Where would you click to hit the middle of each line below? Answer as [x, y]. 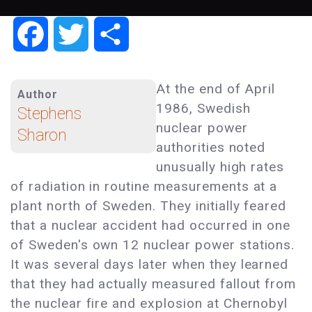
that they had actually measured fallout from [154, 284]
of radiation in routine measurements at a [144, 187]
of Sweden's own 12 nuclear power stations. [153, 245]
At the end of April [216, 89]
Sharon [42, 135]
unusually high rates [220, 167]
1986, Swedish [203, 109]
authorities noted [211, 148]
